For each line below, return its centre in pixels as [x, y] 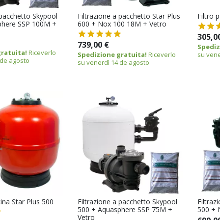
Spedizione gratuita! [112, 55]
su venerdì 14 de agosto [113, 63]
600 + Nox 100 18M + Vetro [122, 24]
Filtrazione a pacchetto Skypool [127, 202]
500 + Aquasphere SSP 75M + [125, 209]
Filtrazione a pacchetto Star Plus [129, 16]
